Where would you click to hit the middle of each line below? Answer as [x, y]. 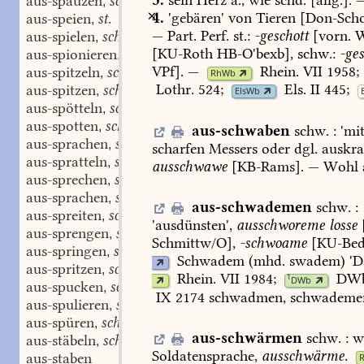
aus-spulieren [67, 305]
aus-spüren [60, 323]
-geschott [282, 35]
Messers [232, 148]
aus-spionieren [71, 54]
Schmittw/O [190, 243]
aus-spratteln [67, 162]
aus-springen [66, 251]
